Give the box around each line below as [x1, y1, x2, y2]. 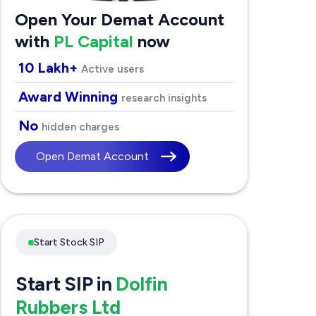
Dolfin [116, 272, 168, 296]
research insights [121, 92, 207, 105]
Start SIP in [15, 272, 116, 296]
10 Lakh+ [18, 59, 81, 77]
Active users [80, 63, 144, 76]
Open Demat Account [35, 150, 149, 164]
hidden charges [41, 121, 119, 134]
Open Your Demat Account [14, 9, 224, 30]
